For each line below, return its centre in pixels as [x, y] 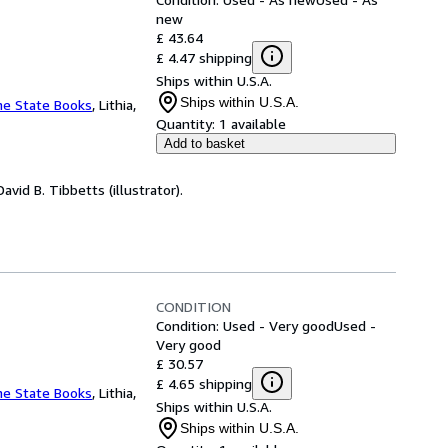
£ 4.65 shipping [204, 383]
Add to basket [204, 143]
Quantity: [185, 123]
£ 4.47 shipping [204, 57]
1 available [252, 123]
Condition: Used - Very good [245, 325]
